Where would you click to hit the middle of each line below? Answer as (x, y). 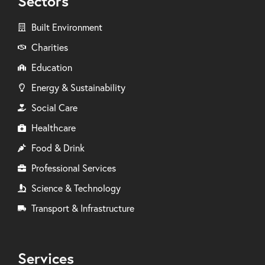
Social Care (54, 107)
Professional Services (73, 168)
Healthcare (53, 127)
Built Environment (67, 27)
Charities (49, 47)
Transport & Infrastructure (83, 208)
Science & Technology (76, 188)
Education (51, 67)
